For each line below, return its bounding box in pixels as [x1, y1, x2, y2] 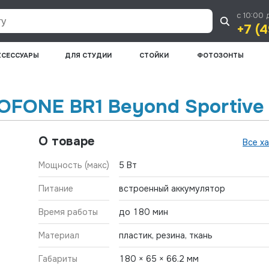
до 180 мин [119, 206, 168, 217]
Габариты [38, 253, 77, 264]
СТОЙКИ [139, 51, 169, 59]
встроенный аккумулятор [119, 183, 225, 194]
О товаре [38, 133, 94, 149]
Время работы [38, 206, 98, 217]
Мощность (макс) [38, 159, 109, 171]
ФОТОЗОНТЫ [196, 51, 244, 59]
